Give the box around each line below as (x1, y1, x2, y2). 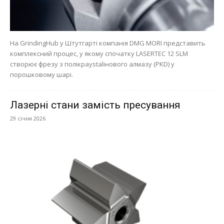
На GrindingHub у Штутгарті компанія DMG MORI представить (10, 38, 205, 48)
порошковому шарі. (10, 70, 73, 79)
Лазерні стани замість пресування (10, 99, 180, 111)
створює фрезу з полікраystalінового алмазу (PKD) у (10, 59, 174, 69)
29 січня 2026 (10, 114, 45, 122)
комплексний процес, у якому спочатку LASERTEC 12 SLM (10, 49, 188, 58)
